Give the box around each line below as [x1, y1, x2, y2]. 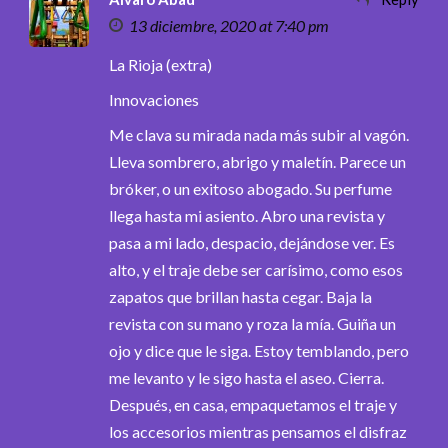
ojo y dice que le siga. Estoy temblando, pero [109, 340, 409, 360]
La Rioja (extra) [109, 54, 212, 74]
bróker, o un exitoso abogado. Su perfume [109, 178, 392, 198]
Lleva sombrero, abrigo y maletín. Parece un [109, 151, 406, 171]
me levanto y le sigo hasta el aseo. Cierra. [109, 367, 384, 387]
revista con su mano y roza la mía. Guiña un [109, 313, 396, 333]
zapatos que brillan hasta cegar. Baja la [109, 286, 372, 306]
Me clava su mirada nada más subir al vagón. [109, 124, 409, 144]
